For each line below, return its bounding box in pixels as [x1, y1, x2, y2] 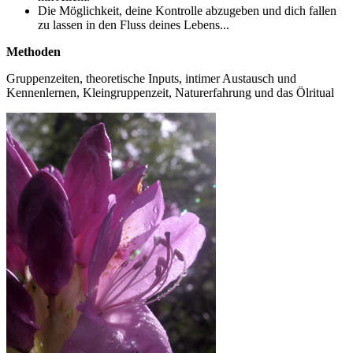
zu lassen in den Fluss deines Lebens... [38, 17, 229, 32]
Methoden [6, 44, 61, 58]
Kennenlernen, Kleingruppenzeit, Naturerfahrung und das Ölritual [6, 85, 334, 99]
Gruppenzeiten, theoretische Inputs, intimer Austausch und [6, 71, 296, 85]
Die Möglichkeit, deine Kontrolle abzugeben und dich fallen [38, 3, 336, 17]
